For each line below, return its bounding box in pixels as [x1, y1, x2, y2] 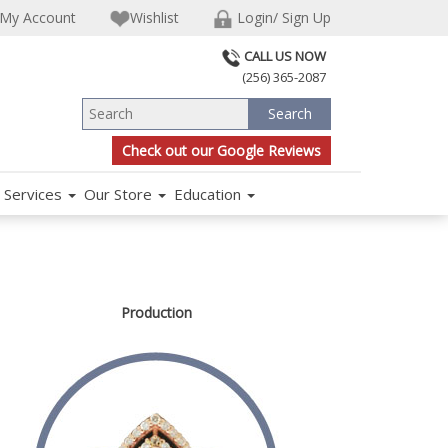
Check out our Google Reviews [122, 140, 321, 160]
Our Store [83, 183, 156, 204]
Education [173, 183, 245, 204]
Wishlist [130, 8, 179, 27]
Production [120, 302, 192, 322]
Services [3, 183, 66, 204]
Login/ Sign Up [233, 8, 331, 27]
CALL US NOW [244, 47, 326, 66]
